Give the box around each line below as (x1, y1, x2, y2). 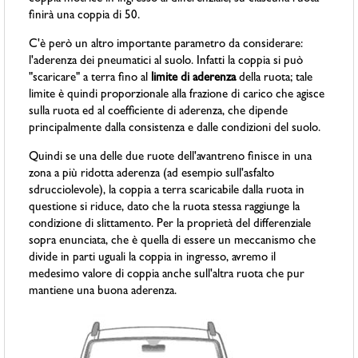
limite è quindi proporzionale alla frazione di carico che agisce (29, 89, 325, 102)
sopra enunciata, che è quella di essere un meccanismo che (29, 236, 316, 249)
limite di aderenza (151, 73, 237, 86)
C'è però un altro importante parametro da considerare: (29, 39, 304, 52)
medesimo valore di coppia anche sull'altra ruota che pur (29, 269, 305, 282)
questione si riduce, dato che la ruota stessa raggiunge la (29, 202, 300, 215)
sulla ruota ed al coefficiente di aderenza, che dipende (29, 106, 288, 119)
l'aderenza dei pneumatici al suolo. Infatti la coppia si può (29, 56, 304, 69)
